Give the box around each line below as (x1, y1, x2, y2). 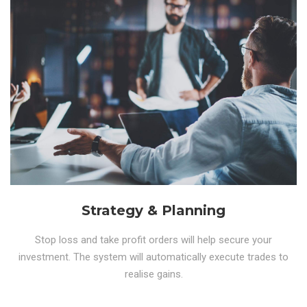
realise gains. (124, 267, 183, 280)
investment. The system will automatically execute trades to (19, 250, 288, 263)
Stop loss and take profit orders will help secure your (35, 233, 272, 246)
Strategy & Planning (82, 201, 225, 219)
